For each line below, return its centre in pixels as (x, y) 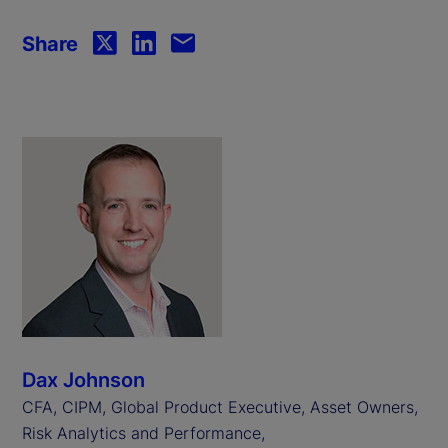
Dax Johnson (83, 379)
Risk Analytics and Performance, (143, 432)
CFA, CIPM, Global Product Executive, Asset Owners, (220, 406)
